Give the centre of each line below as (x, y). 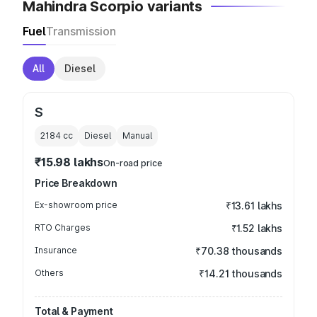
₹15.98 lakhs (69, 162)
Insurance (56, 250)
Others (49, 273)
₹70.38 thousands (239, 251)
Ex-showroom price (76, 205)
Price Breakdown (76, 183)
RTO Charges (63, 227)
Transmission (81, 31)
